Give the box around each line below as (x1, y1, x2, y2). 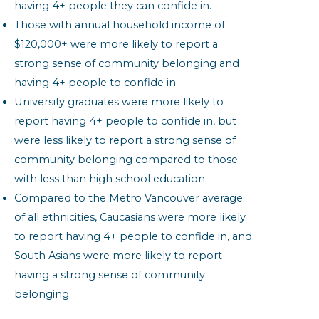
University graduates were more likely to (14, 95, 224, 109)
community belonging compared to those (14, 153, 238, 167)
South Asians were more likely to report (14, 249, 222, 263)
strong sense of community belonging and (14, 57, 239, 70)
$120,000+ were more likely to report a (14, 38, 218, 51)
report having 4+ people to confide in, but (14, 115, 236, 128)
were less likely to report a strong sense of (14, 134, 236, 147)
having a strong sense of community (14, 268, 205, 282)
